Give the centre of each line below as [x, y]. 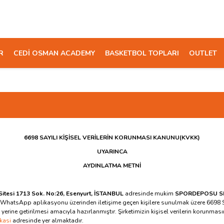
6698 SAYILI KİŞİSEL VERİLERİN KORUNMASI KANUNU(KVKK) [112, 137]
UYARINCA [112, 151]
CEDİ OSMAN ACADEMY [54, 53]
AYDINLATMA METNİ [112, 165]
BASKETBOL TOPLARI [142, 53]
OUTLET [203, 53]
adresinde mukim [150, 193]
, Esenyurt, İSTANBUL [93, 193]
